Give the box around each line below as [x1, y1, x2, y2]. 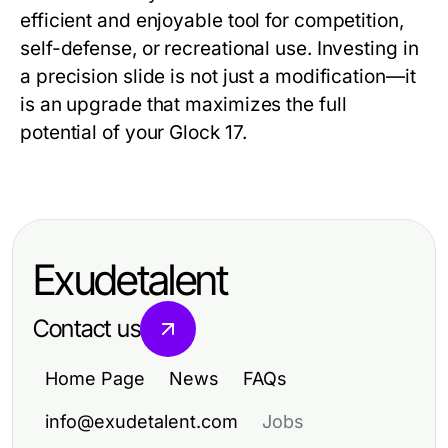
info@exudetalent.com [45, 411, 238, 433]
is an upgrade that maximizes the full [20, 93, 347, 117]
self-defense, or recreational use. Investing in [20, 37, 419, 61]
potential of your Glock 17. [20, 121, 247, 145]
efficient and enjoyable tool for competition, [20, 9, 404, 33]
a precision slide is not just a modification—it [20, 65, 416, 89]
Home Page [45, 368, 145, 390]
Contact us [33, 314, 141, 344]
